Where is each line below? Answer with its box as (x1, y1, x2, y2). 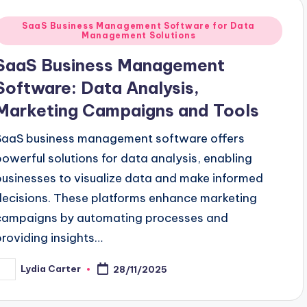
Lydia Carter (21, 263, 82, 275)
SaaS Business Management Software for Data (21, 20, 256, 31)
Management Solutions (81, 29, 196, 40)
